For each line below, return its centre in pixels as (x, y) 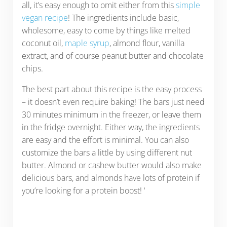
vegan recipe (45, 17)
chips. (33, 68)
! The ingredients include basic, (123, 17)
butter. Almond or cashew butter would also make (111, 165)
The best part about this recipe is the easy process (111, 89)
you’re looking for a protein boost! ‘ (83, 190)
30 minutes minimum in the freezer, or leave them (111, 114)
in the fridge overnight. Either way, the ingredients (110, 127)
